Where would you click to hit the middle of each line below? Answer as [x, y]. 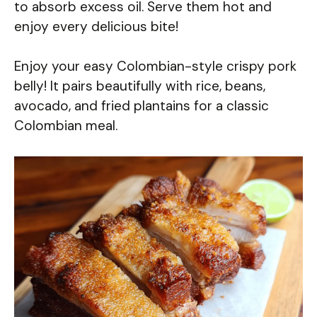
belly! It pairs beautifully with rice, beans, [140, 86]
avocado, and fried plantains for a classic [142, 106]
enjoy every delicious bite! [96, 26]
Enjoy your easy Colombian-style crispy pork [155, 67]
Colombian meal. [66, 126]
